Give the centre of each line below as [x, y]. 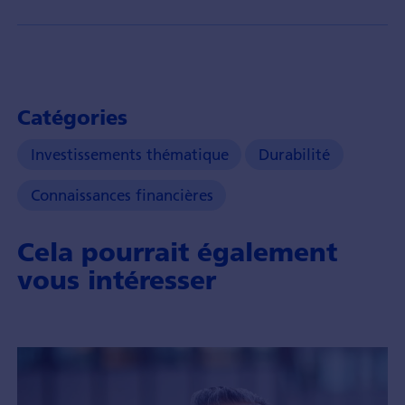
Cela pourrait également [177, 251]
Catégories [72, 117]
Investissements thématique [129, 155]
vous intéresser [116, 279]
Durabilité [295, 155]
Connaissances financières [122, 195]
